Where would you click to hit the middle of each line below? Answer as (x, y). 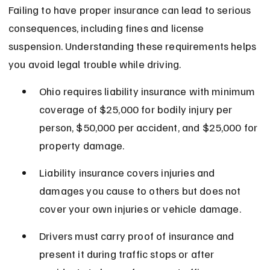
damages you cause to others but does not (141, 191)
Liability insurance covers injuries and (128, 173)
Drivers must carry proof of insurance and (138, 236)
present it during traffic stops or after (128, 254)
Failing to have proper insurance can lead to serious (131, 10)
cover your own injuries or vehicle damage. (140, 209)
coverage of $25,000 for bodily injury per (137, 109)
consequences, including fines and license (108, 28)
